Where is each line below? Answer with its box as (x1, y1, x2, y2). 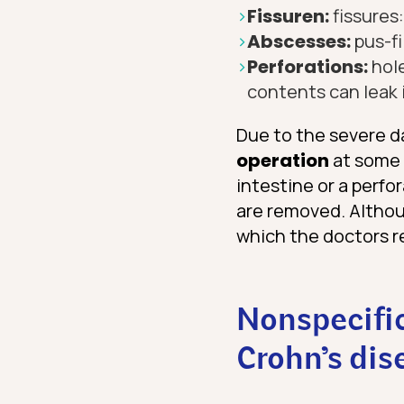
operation (236, 148, 329, 174)
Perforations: (247, 54, 372, 80)
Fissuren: (247, 4, 333, 30)
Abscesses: (247, 29, 354, 55)
